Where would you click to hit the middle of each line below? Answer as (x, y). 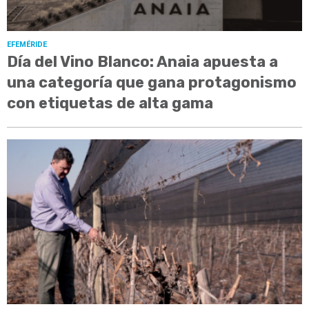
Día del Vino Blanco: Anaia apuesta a (142, 62)
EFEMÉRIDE (27, 45)
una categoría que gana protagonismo (152, 83)
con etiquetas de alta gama (110, 103)
